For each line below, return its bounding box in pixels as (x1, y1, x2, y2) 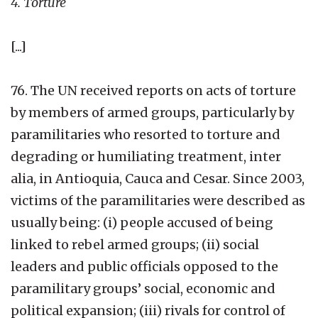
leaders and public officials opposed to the (11, 258, 278, 275)
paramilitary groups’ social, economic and (11, 280, 275, 297)
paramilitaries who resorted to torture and (11, 126, 280, 143)
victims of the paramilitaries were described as (11, 192, 305, 209)
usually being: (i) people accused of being (11, 214, 273, 231)
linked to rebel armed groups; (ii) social (11, 236, 259, 253)
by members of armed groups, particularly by (11, 104, 294, 121)
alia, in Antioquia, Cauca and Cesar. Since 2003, (11, 170, 305, 187)
